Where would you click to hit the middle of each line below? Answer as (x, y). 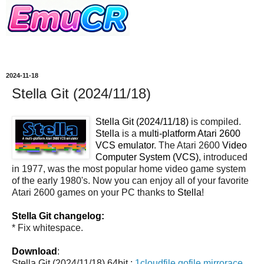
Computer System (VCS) (147, 157)
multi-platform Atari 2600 (190, 133)
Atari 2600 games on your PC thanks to (95, 192)
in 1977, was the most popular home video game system (129, 169)
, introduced (223, 157)
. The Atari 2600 (188, 145)
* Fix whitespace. (47, 227)
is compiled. (215, 121)
